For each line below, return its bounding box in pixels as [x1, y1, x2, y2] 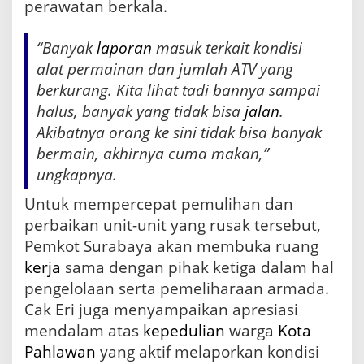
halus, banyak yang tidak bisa [37, 101, 245, 123]
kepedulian [143, 320, 225, 342]
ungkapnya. [37, 164, 117, 186]
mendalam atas [24, 320, 143, 342]
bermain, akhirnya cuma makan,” [37, 143, 269, 165]
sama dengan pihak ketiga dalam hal [61, 257, 334, 279]
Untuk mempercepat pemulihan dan [24, 193, 293, 215]
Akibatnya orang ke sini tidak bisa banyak [37, 122, 322, 144]
